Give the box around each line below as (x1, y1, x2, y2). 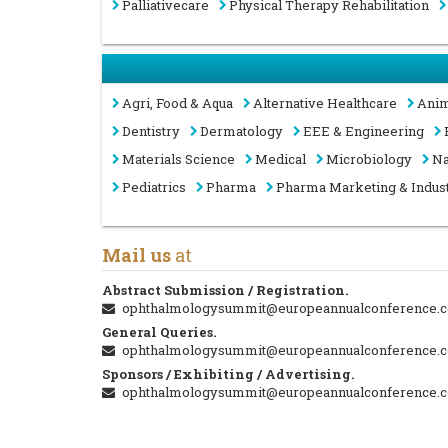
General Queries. (102, 323, 216, 342)
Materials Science (122, 150, 235, 169)
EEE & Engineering (303, 122, 424, 141)
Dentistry (122, 122, 180, 141)
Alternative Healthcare (253, 94, 397, 113)
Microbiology (326, 150, 412, 169)
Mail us (102, 243, 171, 268)
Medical (255, 150, 306, 169)
